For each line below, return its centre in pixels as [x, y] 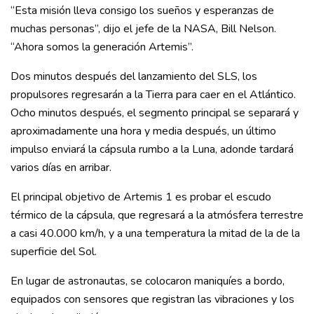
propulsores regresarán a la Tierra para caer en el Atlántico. [153, 94]
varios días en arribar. [61, 167]
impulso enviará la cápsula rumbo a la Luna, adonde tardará [152, 149]
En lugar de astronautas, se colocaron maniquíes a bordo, [148, 281]
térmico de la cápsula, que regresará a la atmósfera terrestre [157, 215]
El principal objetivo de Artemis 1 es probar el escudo [141, 197]
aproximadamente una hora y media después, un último [143, 131]
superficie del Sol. [54, 251]
